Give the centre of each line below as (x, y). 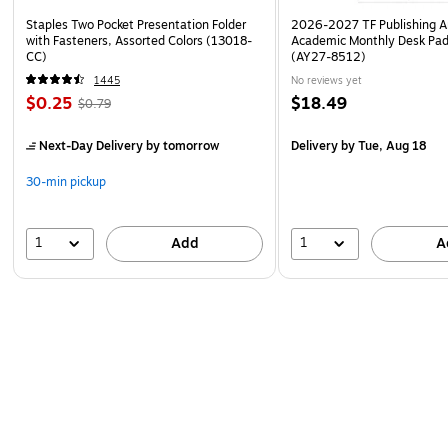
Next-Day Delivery (91, 145)
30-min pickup (66, 181)
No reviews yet (327, 80)
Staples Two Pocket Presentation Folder (136, 24)
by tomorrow (181, 145)
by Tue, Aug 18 (383, 145)
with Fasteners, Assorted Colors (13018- (139, 40)
